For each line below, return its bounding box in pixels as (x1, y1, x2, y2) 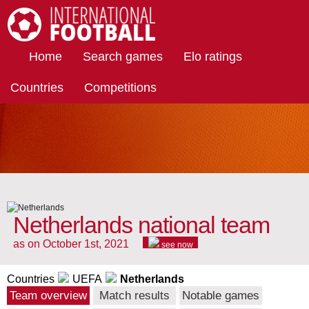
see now (159, 240, 193, 250)
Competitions (84, 81, 157, 94)
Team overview (10, 289, 87, 303)
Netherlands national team (13, 212, 270, 239)
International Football (8, 43, 90, 53)
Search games (83, 50, 163, 63)
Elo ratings (183, 50, 242, 63)
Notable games (182, 289, 259, 303)
